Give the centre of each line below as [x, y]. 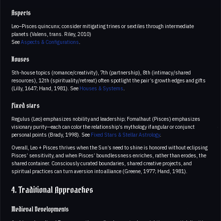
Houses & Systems [101, 88]
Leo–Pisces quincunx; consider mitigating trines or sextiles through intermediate [103, 26]
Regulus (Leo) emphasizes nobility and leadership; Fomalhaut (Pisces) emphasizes [106, 119]
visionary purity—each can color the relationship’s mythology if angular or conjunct [103, 127]
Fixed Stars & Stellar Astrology [125, 134]
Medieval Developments [40, 209]
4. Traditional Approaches [52, 190]
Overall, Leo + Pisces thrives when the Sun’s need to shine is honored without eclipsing [110, 147]
